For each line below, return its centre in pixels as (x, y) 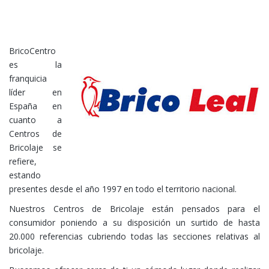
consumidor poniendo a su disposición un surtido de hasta (134, 222)
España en (35, 106)
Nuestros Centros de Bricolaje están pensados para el (134, 208)
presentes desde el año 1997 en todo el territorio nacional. (123, 189)
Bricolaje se (35, 147)
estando (25, 175)
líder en (35, 92)
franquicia (28, 78)
